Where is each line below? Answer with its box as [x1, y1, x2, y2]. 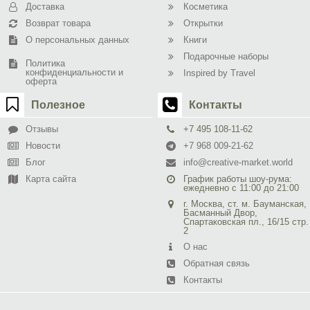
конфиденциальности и [26, 67, 123, 77]
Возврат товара [26, 18, 91, 28]
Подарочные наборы [183, 51, 269, 62]
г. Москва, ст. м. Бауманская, [183, 199, 307, 209]
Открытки [183, 18, 224, 28]
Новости [26, 140, 60, 151]
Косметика [183, 1, 228, 12]
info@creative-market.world [183, 157, 293, 167]
